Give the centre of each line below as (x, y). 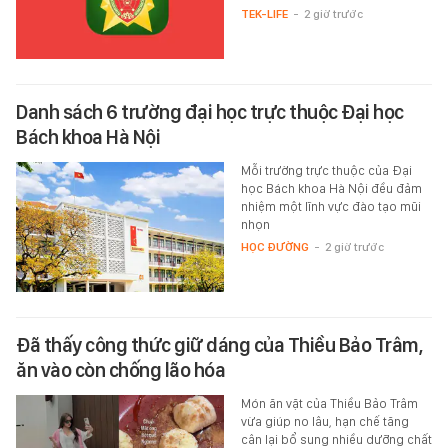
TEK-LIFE (264, 13)
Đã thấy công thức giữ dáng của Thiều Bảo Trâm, (219, 344)
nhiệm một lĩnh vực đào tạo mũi (330, 206)
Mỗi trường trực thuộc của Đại (326, 170)
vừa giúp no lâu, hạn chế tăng (324, 421)
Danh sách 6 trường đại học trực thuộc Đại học (210, 111)
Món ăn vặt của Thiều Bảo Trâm (329, 403)
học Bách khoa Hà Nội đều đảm (331, 188)
